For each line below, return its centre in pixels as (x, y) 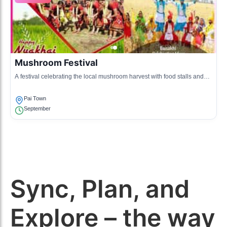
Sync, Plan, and (100, 189)
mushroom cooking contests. (54, 85)
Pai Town (35, 98)
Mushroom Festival (56, 63)
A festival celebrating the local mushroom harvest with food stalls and (109, 77)
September (37, 108)
